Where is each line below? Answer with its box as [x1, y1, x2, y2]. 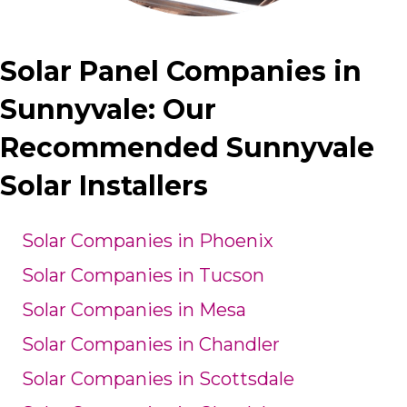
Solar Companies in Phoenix [22, 230, 273, 253]
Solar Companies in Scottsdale [22, 368, 294, 391]
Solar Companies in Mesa [22, 299, 246, 322]
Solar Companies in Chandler [22, 333, 280, 356]
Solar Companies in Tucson [22, 264, 264, 287]
